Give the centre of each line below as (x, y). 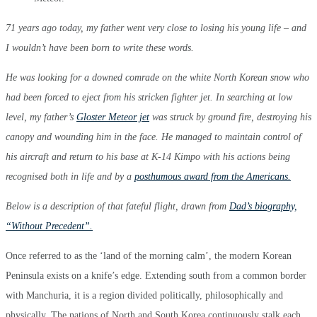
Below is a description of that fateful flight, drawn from (117, 206)
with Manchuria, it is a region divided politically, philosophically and (144, 295)
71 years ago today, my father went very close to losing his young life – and (156, 28)
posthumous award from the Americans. (213, 176)
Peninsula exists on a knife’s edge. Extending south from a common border (156, 275)
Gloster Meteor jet (113, 117)
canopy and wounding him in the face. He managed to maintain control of (154, 137)
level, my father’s (41, 117)
